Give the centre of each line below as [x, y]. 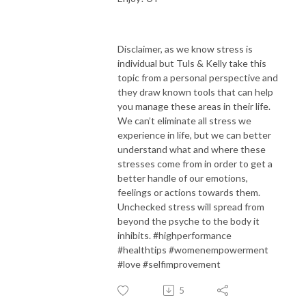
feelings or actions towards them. [189, 192]
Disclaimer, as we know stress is [185, 48]
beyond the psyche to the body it [189, 221]
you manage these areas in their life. [194, 106]
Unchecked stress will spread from [191, 206]
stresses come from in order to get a [195, 163]
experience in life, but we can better [194, 135]
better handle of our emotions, [183, 178]
